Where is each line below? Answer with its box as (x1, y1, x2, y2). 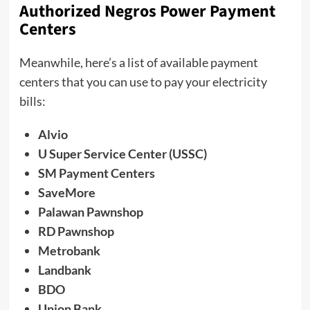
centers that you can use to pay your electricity (19, 74, 267, 90)
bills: (19, 93, 46, 109)
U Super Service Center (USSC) (37, 146, 207, 162)
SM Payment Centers (37, 165, 155, 181)
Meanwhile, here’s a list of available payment (19, 55, 258, 71)
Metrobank (37, 243, 100, 259)
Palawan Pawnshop (37, 204, 143, 220)
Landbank (37, 262, 91, 278)
